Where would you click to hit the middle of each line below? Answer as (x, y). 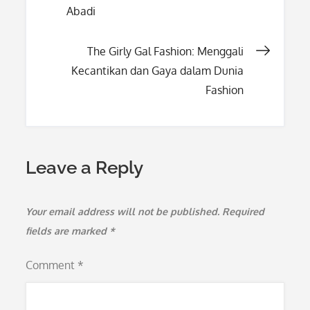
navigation (111, 36)
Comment (52, 265)
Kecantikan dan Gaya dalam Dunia (157, 71)
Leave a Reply (85, 167)
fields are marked (68, 231)
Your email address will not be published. (123, 211)
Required (244, 211)
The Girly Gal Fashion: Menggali (165, 51)
